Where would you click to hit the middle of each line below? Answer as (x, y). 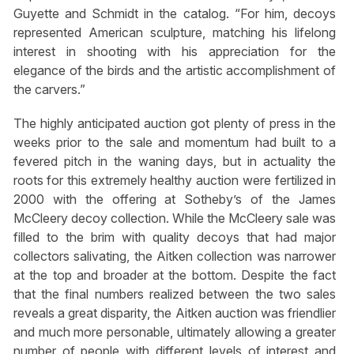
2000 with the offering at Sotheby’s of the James (175, 200)
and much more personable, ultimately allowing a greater (175, 332)
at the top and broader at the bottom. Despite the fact (175, 275)
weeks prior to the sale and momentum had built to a (175, 143)
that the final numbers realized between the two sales (175, 294)
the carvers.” (49, 89)
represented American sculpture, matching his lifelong (175, 32)
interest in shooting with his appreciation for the (175, 51)
